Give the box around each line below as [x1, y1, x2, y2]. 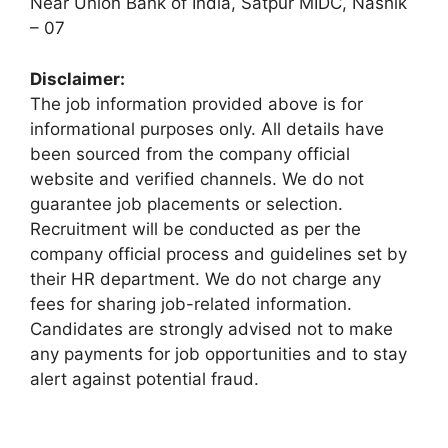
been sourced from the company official [30, 143, 350, 164]
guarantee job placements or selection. [30, 193, 343, 214]
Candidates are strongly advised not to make [30, 318, 393, 339]
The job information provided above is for [30, 93, 363, 114]
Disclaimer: [30, 68, 125, 89]
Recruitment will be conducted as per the [30, 218, 361, 239]
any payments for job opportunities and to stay [30, 343, 407, 364]
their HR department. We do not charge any [30, 268, 381, 289]
